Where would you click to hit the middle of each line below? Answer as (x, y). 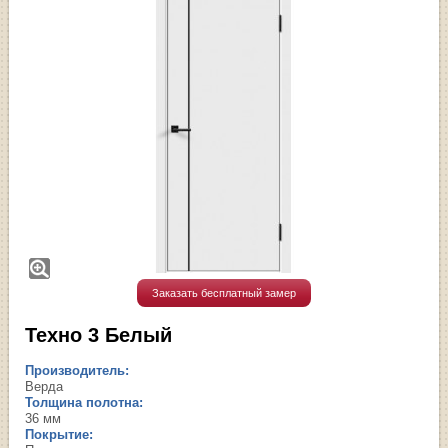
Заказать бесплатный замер (224, 292)
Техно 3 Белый (99, 334)
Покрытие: (59, 434)
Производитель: (77, 370)
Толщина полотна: (84, 402)
